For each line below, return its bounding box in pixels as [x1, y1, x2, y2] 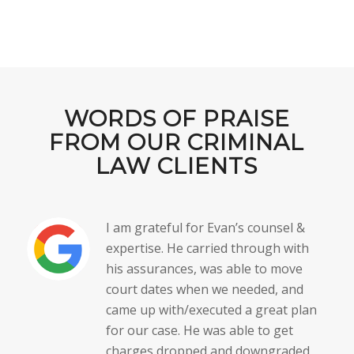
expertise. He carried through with [105, 239, 309, 257]
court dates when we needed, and [105, 280, 303, 298]
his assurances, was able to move [105, 259, 303, 277]
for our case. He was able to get [105, 321, 293, 339]
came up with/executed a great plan [105, 300, 317, 318]
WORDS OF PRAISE [63, 104, 290, 132]
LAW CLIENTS [96, 152, 258, 179]
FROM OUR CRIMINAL [49, 128, 305, 156]
